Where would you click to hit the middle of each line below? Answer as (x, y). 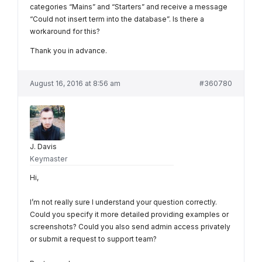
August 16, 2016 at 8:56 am (75, 83)
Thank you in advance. (68, 51)
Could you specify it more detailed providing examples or (129, 214)
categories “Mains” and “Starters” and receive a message (129, 7)
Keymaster (49, 158)
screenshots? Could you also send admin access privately (130, 226)
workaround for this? (65, 32)
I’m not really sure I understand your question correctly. (123, 202)
